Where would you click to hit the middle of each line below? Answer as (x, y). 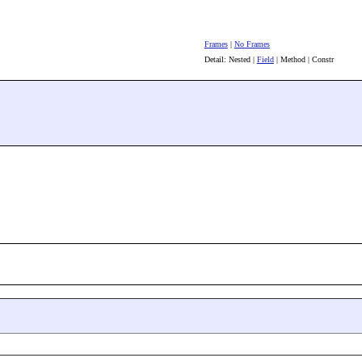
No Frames (252, 44)
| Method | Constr (303, 60)
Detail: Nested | (230, 60)
